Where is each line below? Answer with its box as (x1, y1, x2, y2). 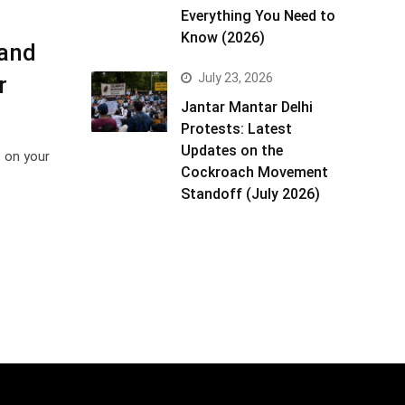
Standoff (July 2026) (181, 185, 320, 202)
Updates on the (181, 142, 283, 159)
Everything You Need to (181, 7, 335, 24)
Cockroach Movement (181, 164, 328, 181)
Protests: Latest (181, 120, 292, 137)
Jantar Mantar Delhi (181, 99, 313, 116)
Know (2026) (181, 29, 265, 46)
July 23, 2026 (198, 71, 273, 85)
